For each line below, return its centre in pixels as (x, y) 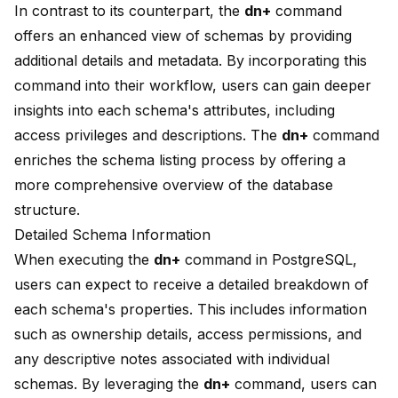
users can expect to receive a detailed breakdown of (191, 285)
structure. (47, 210)
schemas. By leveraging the (109, 384)
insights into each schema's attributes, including (175, 111)
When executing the (84, 260)
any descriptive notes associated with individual (172, 359)
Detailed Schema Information (112, 235)
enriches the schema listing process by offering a (180, 160)
